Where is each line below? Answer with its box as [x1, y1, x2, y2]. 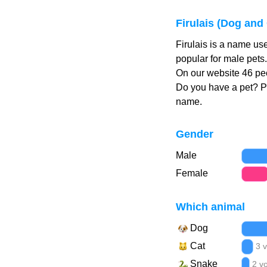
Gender [175, 128, 213, 140]
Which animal [175, 201, 245, 213]
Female [175, 168, 208, 178]
